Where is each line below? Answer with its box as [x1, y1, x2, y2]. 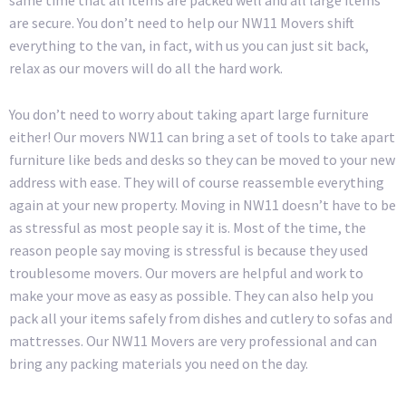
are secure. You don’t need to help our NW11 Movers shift [9, 14, 354, 33]
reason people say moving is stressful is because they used [9, 240, 368, 259]
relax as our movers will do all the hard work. [9, 59, 283, 78]
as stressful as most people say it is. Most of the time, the [9, 217, 366, 237]
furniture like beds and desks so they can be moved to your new [9, 150, 395, 169]
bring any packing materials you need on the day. [9, 353, 308, 372]
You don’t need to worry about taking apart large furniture [9, 104, 369, 123]
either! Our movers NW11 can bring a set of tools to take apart [9, 127, 395, 146]
